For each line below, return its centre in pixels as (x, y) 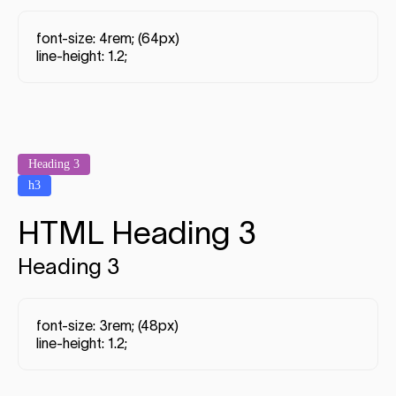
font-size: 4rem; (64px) (108, 38)
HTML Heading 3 (137, 233)
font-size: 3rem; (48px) (107, 326)
